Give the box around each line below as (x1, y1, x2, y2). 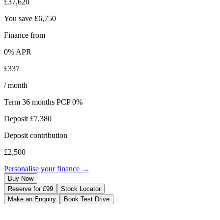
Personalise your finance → (4, 164, 89, 173)
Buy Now (8, 174, 33, 182)
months (30, 97, 56, 106)
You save (4, 14, 34, 23)
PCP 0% (56, 97, 82, 106)
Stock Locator (61, 185, 101, 192)
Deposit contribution (4, 131, 67, 139)
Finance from (4, 30, 45, 39)
